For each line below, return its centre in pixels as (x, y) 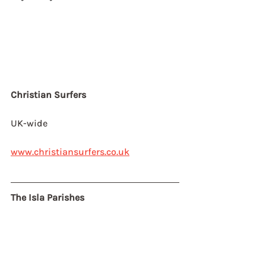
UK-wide (29, 123)
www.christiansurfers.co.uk (70, 152)
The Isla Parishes (47, 197)
